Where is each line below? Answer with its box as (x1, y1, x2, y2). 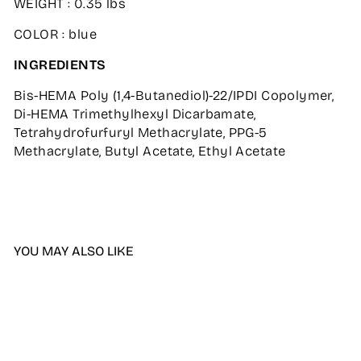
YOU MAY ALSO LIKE (14, 243, 133, 259)
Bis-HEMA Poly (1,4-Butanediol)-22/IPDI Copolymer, (14, 87, 334, 103)
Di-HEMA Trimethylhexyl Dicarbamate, (14, 106, 256, 122)
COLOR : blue (14, 26, 97, 42)
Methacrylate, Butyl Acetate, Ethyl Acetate (14, 143, 286, 159)
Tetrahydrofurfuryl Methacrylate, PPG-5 (14, 124, 268, 140)
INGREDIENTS (14, 56, 106, 73)
